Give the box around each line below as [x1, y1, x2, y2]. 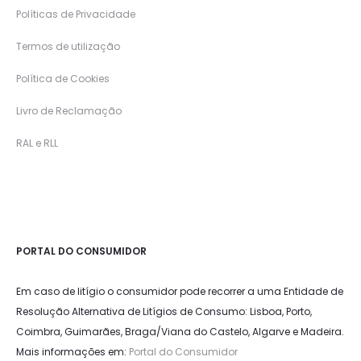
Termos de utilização [16, 39, 120, 54]
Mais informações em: [16, 345, 129, 359]
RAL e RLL [16, 136, 58, 151]
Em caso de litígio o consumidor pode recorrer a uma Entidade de [16, 284, 343, 299]
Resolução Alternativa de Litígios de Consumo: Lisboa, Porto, [16, 305, 312, 319]
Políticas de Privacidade [16, 7, 135, 22]
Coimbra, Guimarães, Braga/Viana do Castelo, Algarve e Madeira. [16, 325, 344, 339]
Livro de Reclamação [16, 104, 122, 118]
